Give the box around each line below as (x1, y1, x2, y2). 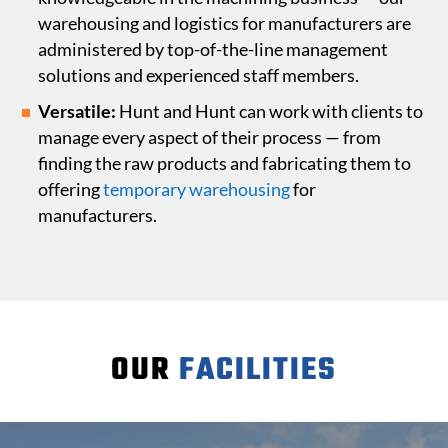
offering (38, 178, 103, 201)
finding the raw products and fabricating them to (38, 152, 411, 175)
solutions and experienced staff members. (38, 64, 359, 87)
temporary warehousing (103, 178, 290, 201)
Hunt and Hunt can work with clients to (116, 100, 423, 123)
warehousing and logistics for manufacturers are (38, 12, 411, 35)
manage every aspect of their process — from (38, 126, 381, 149)
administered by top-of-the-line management (38, 38, 388, 61)
